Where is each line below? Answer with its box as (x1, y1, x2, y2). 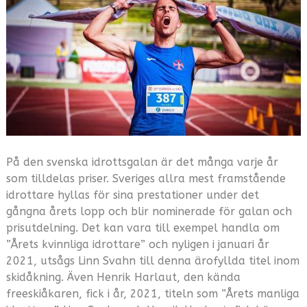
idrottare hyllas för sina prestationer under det (5, 188, 259, 202)
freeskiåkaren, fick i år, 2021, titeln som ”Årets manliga (5, 287, 299, 301)
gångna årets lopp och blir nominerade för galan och (5, 205, 292, 219)
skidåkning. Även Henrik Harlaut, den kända (5, 271, 241, 284)
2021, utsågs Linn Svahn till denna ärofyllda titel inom (5, 254, 299, 268)
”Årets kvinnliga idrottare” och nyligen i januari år (5, 238, 269, 251)
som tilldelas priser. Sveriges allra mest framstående (5, 172, 286, 186)
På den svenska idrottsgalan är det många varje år (5, 156, 278, 169)
